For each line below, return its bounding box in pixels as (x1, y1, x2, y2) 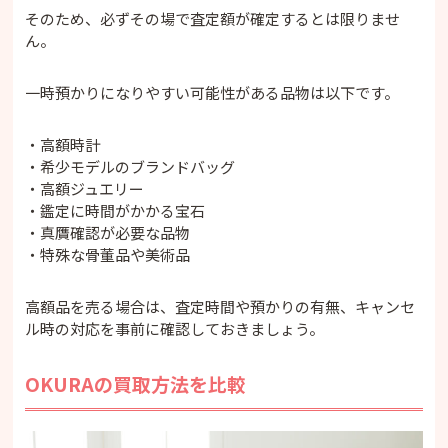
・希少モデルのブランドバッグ (25, 155, 236, 177)
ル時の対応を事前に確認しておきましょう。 (25, 317, 325, 339)
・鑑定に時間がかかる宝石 (25, 199, 206, 221)
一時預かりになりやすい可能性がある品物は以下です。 (25, 81, 400, 103)
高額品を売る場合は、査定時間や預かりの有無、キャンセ (25, 295, 416, 317)
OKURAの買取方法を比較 (25, 369, 247, 397)
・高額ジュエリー (25, 177, 145, 199)
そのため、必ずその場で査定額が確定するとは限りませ (25, 7, 401, 29)
